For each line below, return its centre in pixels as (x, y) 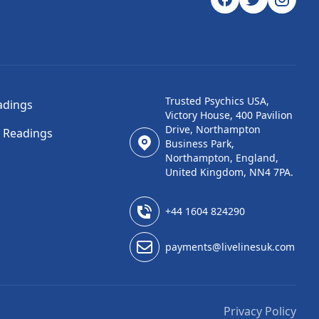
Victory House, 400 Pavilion (229, 115)
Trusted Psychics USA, (218, 101)
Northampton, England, (222, 158)
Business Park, (200, 143)
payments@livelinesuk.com (230, 247)
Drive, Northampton (213, 129)
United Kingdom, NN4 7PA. (230, 172)
